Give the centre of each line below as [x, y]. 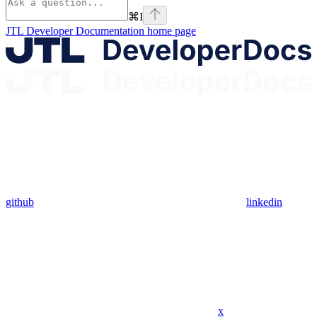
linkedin [264, 202]
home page [170, 30]
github [20, 202]
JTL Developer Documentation [75, 30]
